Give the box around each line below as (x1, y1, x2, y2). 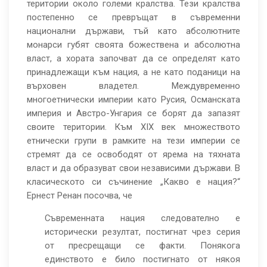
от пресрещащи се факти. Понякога (45, 240, 240, 251)
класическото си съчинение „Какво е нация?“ (27, 176, 240, 187)
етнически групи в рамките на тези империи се (27, 135, 240, 146)
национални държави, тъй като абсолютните (27, 26, 240, 36)
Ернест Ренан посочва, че (27, 190, 132, 201)
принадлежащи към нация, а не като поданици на (27, 67, 240, 77)
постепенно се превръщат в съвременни (27, 12, 240, 23)
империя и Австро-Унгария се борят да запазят (27, 108, 240, 119)
